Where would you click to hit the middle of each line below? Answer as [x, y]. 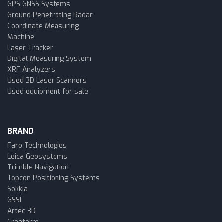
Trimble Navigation [38, 167]
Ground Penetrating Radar [50, 15]
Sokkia [18, 189]
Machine [21, 37]
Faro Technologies [37, 145]
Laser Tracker [30, 48]
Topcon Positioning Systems [54, 178]
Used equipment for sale [48, 91]
